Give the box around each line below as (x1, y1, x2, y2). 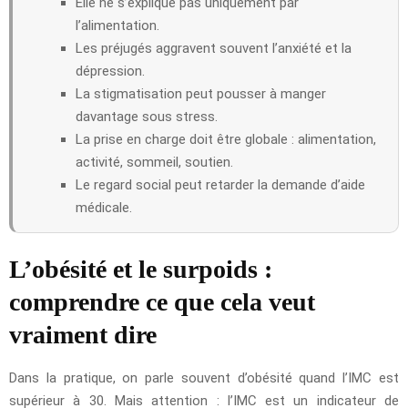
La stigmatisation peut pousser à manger (76, 86, 326, 103)
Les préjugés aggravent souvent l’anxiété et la (76, 40, 352, 57)
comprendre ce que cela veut (9, 288, 315, 317)
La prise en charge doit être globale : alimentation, (76, 131, 376, 148)
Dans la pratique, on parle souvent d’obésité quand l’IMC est (9, 370, 399, 387)
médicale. (76, 199, 132, 217)
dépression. (76, 63, 145, 80)
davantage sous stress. (76, 108, 218, 126)
